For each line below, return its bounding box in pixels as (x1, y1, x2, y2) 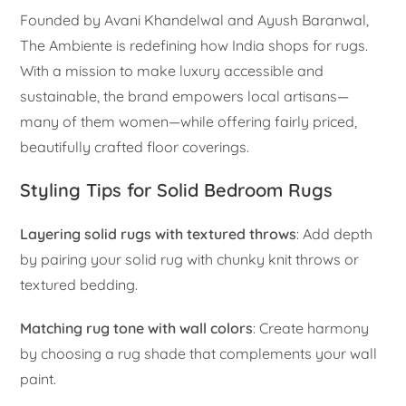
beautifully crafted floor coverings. (20, 137, 250, 156)
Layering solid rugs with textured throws (20, 224, 297, 243)
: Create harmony (253, 318, 370, 337)
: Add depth (296, 224, 373, 243)
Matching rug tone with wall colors (20, 318, 254, 337)
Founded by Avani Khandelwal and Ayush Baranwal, (20, 10, 370, 29)
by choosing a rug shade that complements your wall (20, 343, 378, 362)
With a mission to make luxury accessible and (20, 61, 324, 80)
